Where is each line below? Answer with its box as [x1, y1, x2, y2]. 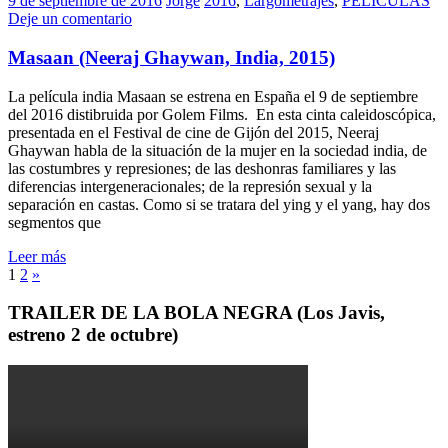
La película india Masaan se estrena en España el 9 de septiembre [8, 87, 418, 105]
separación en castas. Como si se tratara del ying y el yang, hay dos [8, 195, 430, 213]
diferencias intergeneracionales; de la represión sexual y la [8, 177, 372, 195]
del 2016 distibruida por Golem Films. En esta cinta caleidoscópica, [8, 105, 436, 123]
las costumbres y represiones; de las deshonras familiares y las [8, 159, 396, 177]
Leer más [8, 247, 66, 265]
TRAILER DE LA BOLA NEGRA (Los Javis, [8, 302, 385, 324]
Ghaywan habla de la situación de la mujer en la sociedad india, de [8, 141, 427, 159]
